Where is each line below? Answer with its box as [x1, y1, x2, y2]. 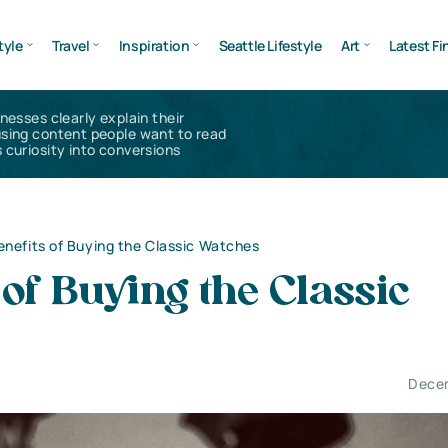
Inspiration [118, 35, 190, 55]
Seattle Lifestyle [218, 35, 322, 55]
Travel [51, 35, 90, 55]
